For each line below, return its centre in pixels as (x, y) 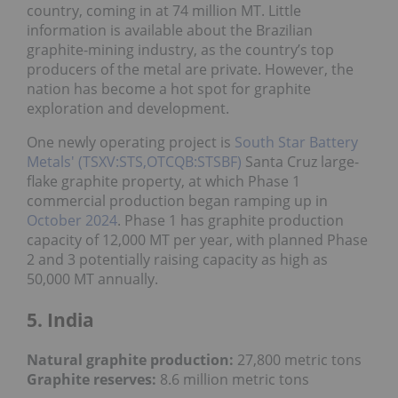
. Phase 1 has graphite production (231, 221)
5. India (60, 319)
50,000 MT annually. (92, 279)
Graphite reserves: (92, 380)
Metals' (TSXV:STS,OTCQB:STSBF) (134, 162)
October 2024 (72, 221)
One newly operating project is (131, 143)
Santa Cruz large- (300, 162)
